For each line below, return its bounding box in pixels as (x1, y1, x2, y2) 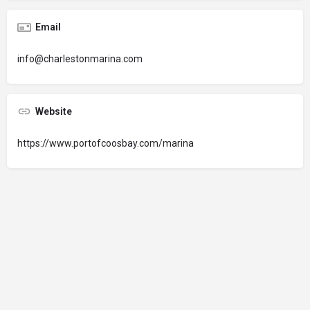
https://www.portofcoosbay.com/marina (17, 138, 194, 149)
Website (35, 106, 72, 117)
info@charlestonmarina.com (17, 53, 143, 64)
